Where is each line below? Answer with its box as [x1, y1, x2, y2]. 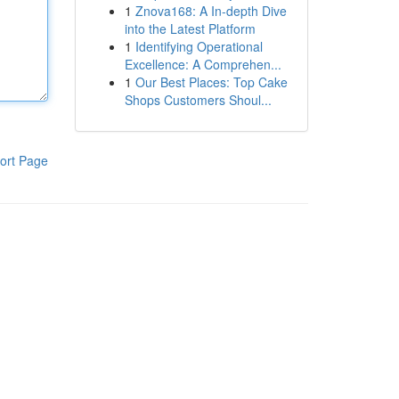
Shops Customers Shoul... [124, 91, 272, 109]
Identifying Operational [134, 37, 263, 55]
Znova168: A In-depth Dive [134, 2, 287, 20]
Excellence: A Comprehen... [124, 55, 281, 73]
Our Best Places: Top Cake [134, 73, 288, 91]
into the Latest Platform [124, 20, 256, 37]
